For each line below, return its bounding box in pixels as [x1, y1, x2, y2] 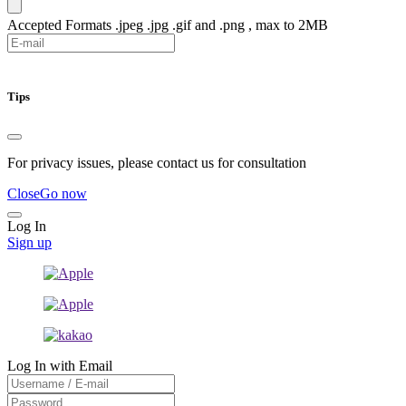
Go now [40, 185, 87, 201]
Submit [7, 53, 48, 69]
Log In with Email [7, 357, 112, 373]
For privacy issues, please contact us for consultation [7, 154, 306, 170]
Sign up [7, 234, 52, 250]
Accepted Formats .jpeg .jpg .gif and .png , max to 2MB [7, 17, 328, 34]
